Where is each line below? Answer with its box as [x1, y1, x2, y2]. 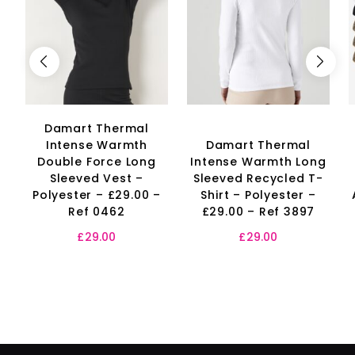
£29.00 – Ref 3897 [201, 204, 315, 220]
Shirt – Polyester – [200, 187, 316, 204]
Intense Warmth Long [190, 154, 326, 170]
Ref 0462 [68, 204, 125, 220]
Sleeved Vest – [49, 170, 144, 187]
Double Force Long [37, 154, 156, 170]
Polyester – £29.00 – [32, 187, 161, 204]
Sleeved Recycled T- [193, 170, 324, 187]
